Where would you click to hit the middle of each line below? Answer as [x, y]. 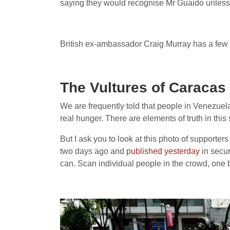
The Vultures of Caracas [143, 88]
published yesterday [163, 151]
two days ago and [93, 151]
